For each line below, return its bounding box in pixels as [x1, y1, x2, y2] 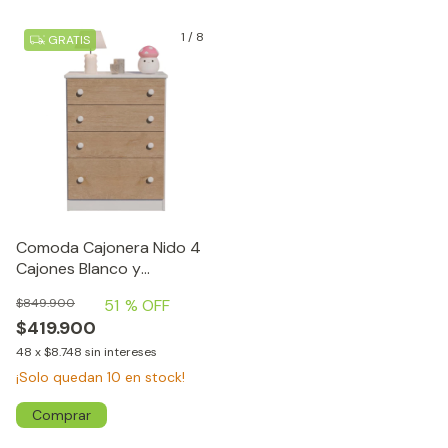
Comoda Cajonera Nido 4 [16, 236, 201, 258]
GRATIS [45, 31, 90, 48]
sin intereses [85, 343, 157, 360]
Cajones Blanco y [16, 257, 141, 279]
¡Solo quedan [16, 367, 107, 386]
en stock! [121, 367, 185, 386]
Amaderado [16, 278, 103, 300]
